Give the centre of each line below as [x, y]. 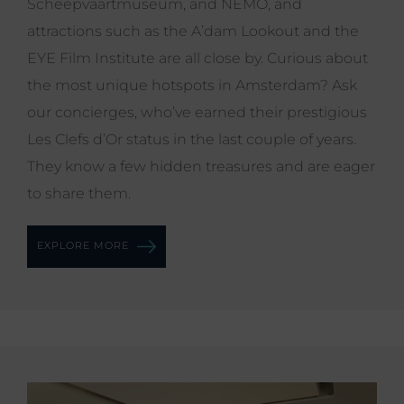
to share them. [79, 193]
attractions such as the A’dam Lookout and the [193, 31]
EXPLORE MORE [85, 246]
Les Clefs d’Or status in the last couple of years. [192, 139]
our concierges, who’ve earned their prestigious [197, 112]
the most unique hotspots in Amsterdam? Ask [192, 85]
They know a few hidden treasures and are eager [201, 166]
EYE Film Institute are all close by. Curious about [197, 58]
